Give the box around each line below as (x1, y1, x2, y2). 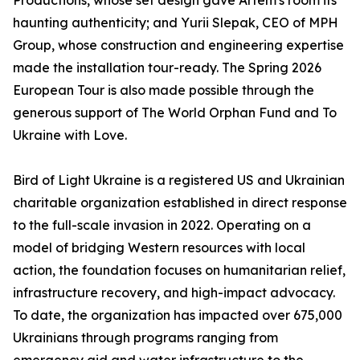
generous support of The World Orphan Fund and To (13, 104, 337, 121)
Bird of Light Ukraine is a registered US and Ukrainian (13, 172, 345, 189)
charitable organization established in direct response (13, 194, 347, 211)
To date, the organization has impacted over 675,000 (13, 307, 342, 324)
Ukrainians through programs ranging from (13, 329, 278, 346)
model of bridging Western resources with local (13, 239, 305, 256)
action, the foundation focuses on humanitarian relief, (13, 262, 346, 279)
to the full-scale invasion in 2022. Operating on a (13, 217, 311, 234)
